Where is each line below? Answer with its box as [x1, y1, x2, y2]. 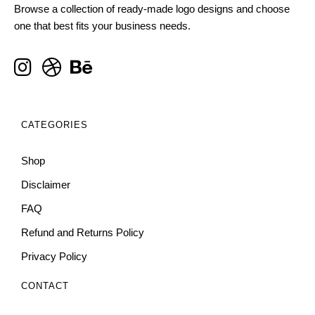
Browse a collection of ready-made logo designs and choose [14, 3, 290, 15]
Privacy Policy [21, 250, 87, 262]
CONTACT [21, 280, 69, 291]
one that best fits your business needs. [14, 20, 191, 32]
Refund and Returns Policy [21, 226, 144, 238]
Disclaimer [21, 178, 70, 191]
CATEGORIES [21, 120, 88, 131]
